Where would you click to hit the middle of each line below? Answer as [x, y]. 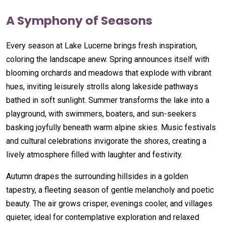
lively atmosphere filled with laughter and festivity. [94, 154]
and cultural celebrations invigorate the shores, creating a [106, 141]
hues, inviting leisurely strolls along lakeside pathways [102, 86]
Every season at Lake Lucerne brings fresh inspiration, [102, 45]
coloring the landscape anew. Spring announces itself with [108, 59]
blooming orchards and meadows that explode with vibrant [109, 73]
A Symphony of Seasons [79, 20]
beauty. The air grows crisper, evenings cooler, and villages [109, 203]
